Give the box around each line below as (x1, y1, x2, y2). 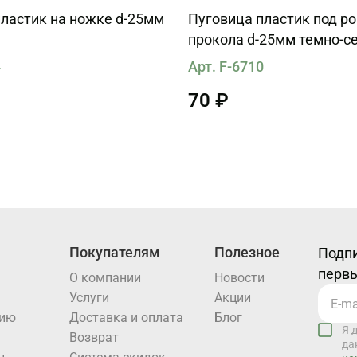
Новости (214, 270, 265, 285)
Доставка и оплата (69, 310, 184, 325)
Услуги (69, 290, 110, 305)
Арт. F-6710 (188, 57, 264, 75)
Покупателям (69, 244, 161, 261)
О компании (69, 270, 142, 285)
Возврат (69, 330, 120, 345)
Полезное (214, 244, 280, 261)
